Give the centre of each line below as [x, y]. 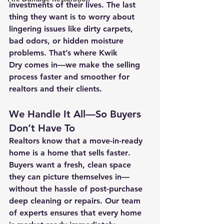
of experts [28, 213]
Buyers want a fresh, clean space [71, 165]
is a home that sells [68, 153]
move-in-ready [117, 141]
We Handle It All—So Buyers [76, 114]
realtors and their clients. [55, 89]
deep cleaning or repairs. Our [65, 201]
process [24, 77]
